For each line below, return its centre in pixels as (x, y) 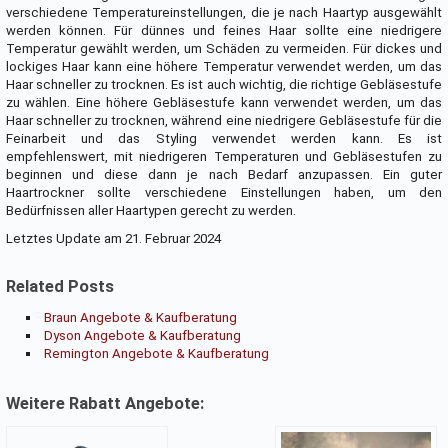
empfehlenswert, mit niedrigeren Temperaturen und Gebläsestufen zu (224, 157)
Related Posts (59, 287)
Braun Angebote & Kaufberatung (140, 318)
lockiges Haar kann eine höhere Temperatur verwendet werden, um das (224, 67)
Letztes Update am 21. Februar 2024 (113, 239)
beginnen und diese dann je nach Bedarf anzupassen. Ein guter (224, 175)
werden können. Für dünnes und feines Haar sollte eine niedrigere (224, 31)
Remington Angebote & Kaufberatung (156, 354)
